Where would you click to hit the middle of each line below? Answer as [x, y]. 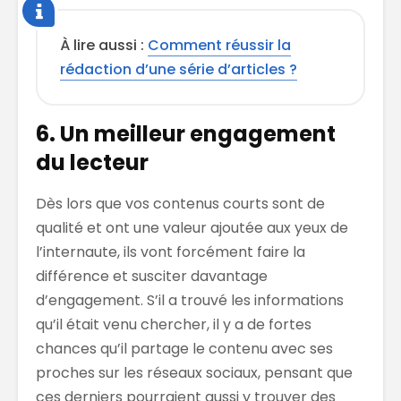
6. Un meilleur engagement [186, 134]
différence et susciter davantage [152, 277]
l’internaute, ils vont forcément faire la [171, 252]
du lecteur [92, 163]
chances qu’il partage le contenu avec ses [184, 349]
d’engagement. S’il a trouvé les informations [190, 301]
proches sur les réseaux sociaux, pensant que [194, 373]
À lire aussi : [104, 46]
